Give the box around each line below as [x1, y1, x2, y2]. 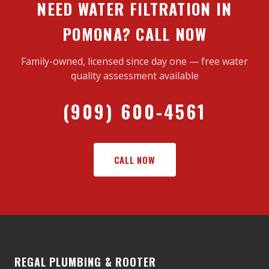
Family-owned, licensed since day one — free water [21, 55, 248, 68]
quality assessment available [70, 69, 199, 82]
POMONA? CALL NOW [62, 22, 207, 46]
